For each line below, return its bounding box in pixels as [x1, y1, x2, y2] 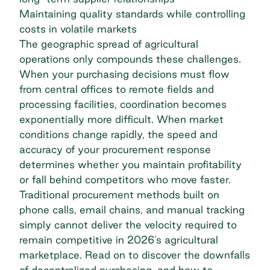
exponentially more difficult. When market [19, 113, 224, 125]
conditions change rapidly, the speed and [19, 128, 218, 140]
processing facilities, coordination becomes [19, 98, 227, 110]
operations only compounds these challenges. [19, 52, 241, 64]
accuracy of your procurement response [19, 143, 211, 155]
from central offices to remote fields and [19, 83, 214, 95]
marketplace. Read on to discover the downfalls [19, 248, 250, 260]
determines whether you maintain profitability [19, 158, 242, 170]
